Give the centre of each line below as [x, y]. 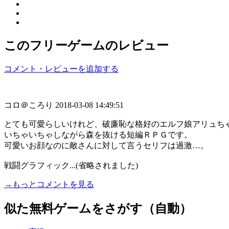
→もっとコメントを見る [49, 184]
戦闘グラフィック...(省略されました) [71, 165]
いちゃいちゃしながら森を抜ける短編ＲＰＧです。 [98, 134]
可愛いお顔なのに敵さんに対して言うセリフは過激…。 [106, 145]
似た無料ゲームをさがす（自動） [98, 208]
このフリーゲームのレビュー [86, 45]
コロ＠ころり [30, 105]
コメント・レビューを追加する [61, 68]
